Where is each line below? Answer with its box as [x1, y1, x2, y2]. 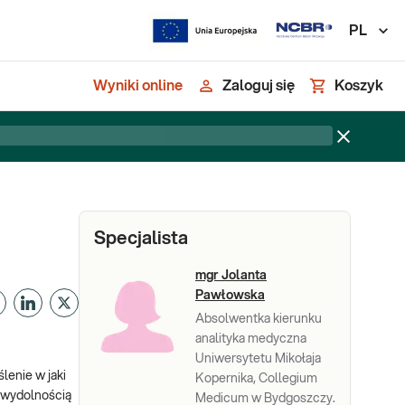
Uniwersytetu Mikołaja [195, 353, 321, 365]
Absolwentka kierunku [195, 313, 322, 325]
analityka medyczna [195, 333, 306, 345]
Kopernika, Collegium [195, 372, 317, 385]
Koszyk [334, 79, 383, 93]
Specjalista [94, 230, 188, 248]
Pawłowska [195, 289, 265, 302]
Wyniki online [93, 79, 183, 93]
